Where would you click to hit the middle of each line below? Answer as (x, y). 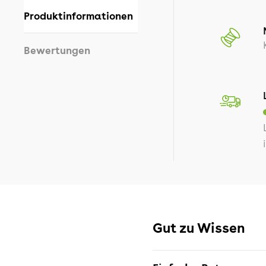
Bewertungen (57, 50)
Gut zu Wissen (199, 227)
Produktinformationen (78, 15)
